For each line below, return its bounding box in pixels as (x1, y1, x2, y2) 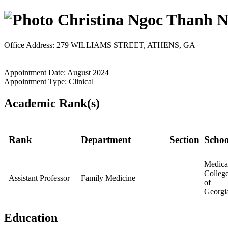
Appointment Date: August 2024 (4, 68, 109, 77)
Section (169, 134, 199, 146)
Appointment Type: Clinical (4, 77, 94, 86)
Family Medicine (81, 173, 135, 182)
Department (81, 134, 131, 146)
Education (4, 211, 58, 224)
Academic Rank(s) (4, 96, 100, 110)
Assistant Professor (9, 173, 70, 182)
